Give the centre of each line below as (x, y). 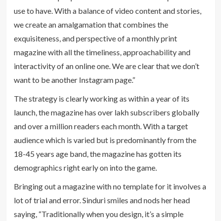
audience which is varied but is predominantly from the (105, 140)
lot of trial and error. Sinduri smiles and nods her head (102, 200)
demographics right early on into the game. (85, 167)
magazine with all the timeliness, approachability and (102, 52)
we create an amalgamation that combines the (91, 24)
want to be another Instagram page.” (74, 79)
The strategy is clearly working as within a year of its (101, 98)
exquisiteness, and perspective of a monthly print (95, 38)
